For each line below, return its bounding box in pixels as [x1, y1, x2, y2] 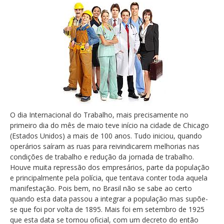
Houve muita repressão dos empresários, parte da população [10, 162, 209, 172]
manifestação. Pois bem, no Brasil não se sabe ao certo [10, 183, 192, 193]
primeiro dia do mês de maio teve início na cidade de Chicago [10, 120, 209, 130]
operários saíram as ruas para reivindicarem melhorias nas [10, 141, 199, 151]
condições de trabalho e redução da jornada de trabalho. [10, 152, 194, 162]
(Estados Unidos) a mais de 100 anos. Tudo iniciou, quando [10, 131, 202, 141]
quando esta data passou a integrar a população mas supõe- [10, 194, 208, 204]
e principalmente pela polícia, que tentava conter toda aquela [10, 173, 207, 183]
